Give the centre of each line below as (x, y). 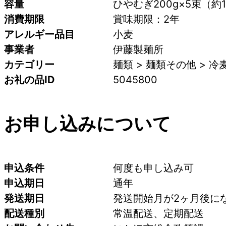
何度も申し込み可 (153, 168)
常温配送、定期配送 (158, 214)
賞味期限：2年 (146, 19)
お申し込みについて (88, 124)
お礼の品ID (30, 79)
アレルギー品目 (39, 34)
